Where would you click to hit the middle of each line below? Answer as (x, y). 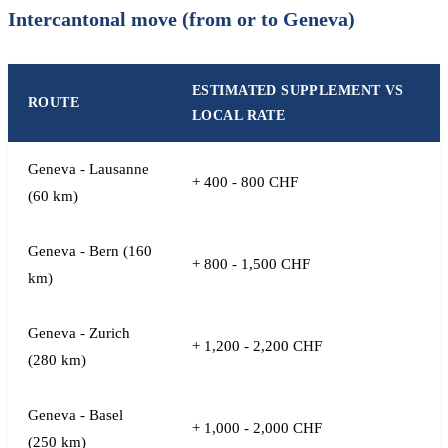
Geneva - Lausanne (88, 169)
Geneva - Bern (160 (90, 251)
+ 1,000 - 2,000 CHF (257, 428)
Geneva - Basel (75, 415)
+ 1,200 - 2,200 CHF (257, 346)
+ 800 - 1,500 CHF (251, 264)
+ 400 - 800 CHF (245, 182)
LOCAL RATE (239, 115)
